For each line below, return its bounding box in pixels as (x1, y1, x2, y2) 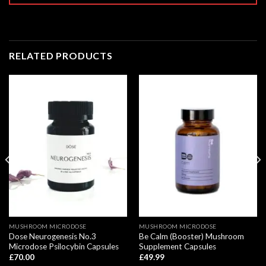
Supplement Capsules (138, 241, 216, 251)
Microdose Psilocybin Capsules (8, 241, 119, 251)
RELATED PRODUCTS (9, 49, 113, 61)
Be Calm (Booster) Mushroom (138, 231, 244, 241)
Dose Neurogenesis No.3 (8, 231, 96, 241)
